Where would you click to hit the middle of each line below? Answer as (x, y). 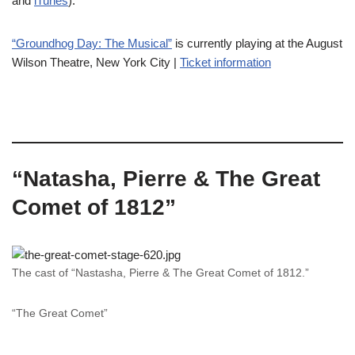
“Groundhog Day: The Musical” (92, 43)
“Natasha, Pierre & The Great (166, 179)
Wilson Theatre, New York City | (96, 62)
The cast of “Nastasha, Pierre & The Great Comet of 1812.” (160, 273)
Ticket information (225, 62)
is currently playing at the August (257, 43)
